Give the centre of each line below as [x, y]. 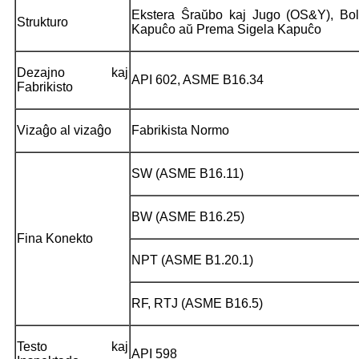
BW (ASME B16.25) [188, 216]
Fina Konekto [55, 238]
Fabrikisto [45, 87]
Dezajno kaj [73, 72]
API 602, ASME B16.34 [198, 79]
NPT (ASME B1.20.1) [192, 260]
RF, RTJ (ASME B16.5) [197, 303]
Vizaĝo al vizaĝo [64, 130]
